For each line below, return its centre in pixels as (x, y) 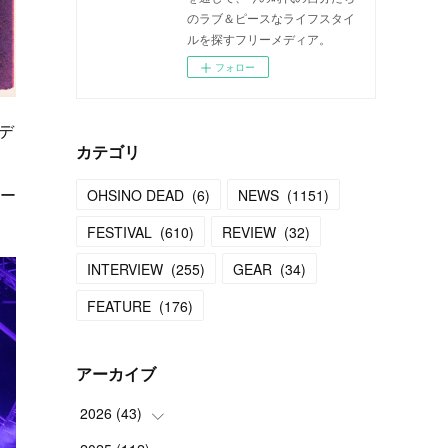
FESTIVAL (119, 232)
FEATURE (119, 306)
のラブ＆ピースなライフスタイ (271, 17)
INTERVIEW (125, 269)
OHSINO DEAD (135, 195)
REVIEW (249, 232)
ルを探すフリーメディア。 (259, 38)
